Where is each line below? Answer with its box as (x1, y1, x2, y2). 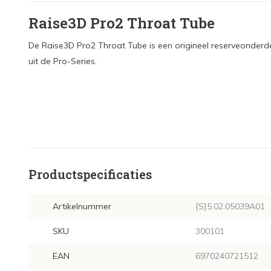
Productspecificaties (28, 166, 152, 182)
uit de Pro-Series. (28, 56, 97, 67)
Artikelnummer (53, 201, 111, 212)
